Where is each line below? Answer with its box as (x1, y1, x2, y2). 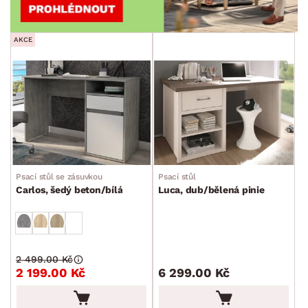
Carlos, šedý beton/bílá (16, 184, 123, 196)
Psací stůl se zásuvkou (16, 172, 102, 182)
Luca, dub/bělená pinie (158, 184, 265, 196)
